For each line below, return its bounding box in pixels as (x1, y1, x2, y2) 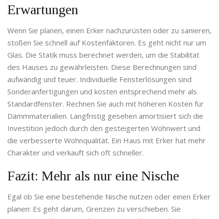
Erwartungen (7, 2, 78, 18)
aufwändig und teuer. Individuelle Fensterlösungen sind (7, 74, 192, 85)
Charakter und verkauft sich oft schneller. (7, 148, 144, 158)
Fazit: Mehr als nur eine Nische (7, 168, 179, 184)
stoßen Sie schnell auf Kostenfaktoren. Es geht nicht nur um (7, 38, 206, 48)
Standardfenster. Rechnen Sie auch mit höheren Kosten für (7, 99, 204, 109)
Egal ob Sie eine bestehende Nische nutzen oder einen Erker (7, 192, 211, 202)
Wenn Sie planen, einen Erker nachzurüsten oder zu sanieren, (7, 25, 212, 36)
